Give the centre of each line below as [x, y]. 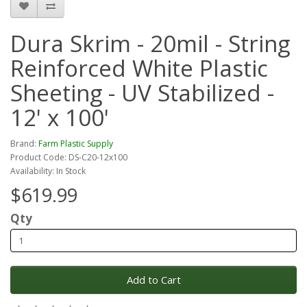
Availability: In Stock [48, 171]
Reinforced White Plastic [139, 69]
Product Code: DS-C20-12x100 [69, 158]
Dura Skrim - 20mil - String [150, 44]
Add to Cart [153, 280]
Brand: [24, 144]
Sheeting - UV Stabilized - [142, 93]
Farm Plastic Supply [76, 144]
